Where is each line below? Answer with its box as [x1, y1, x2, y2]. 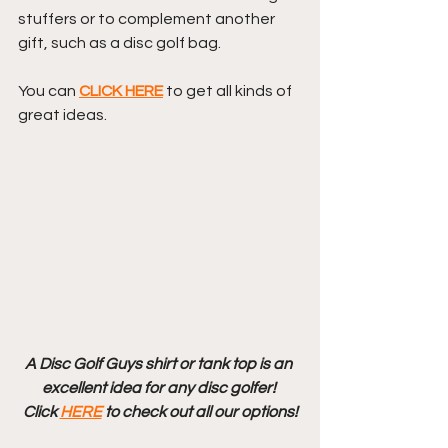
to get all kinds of [163, 83, 295, 100]
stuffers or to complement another [18, 11, 278, 28]
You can [18, 83, 79, 100]
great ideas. [18, 107, 107, 124]
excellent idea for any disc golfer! [41, 380, 279, 397]
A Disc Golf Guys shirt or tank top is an [25, 356, 295, 373]
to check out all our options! [101, 404, 298, 421]
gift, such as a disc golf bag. [18, 35, 224, 52]
